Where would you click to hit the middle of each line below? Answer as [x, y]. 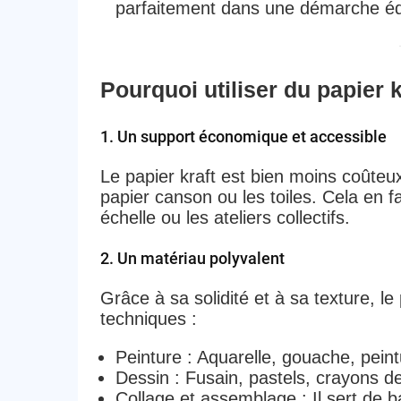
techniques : [148, 318]
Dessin [142, 377]
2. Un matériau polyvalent [192, 258]
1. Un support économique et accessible [243, 136]
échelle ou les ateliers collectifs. [225, 217]
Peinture [148, 357]
